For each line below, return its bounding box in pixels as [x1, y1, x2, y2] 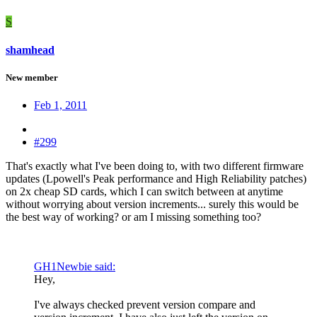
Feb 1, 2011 [34, 98, 87, 111]
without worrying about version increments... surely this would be [6, 197, 299, 210]
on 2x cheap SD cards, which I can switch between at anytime [6, 185, 283, 197]
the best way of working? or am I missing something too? [6, 210, 261, 223]
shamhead [6, 43, 54, 56]
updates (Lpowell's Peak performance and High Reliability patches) [6, 172, 306, 185]
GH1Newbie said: [34, 260, 115, 272]
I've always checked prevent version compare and [34, 298, 255, 311]
